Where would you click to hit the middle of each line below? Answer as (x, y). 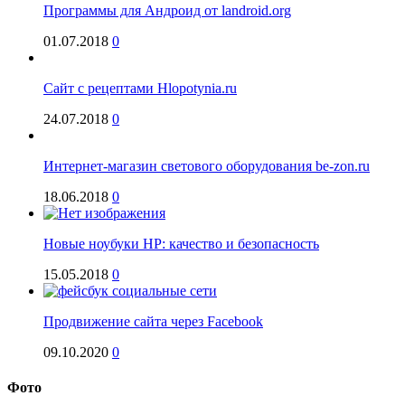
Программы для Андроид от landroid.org (167, 10)
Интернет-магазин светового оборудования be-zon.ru (207, 165)
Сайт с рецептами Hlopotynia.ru (140, 88)
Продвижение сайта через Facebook (153, 321)
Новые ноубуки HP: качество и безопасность (181, 243)
